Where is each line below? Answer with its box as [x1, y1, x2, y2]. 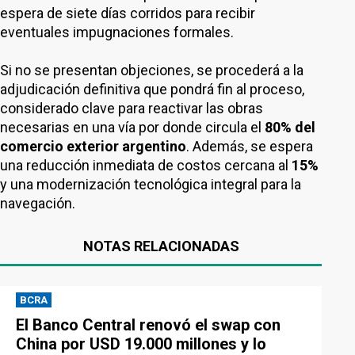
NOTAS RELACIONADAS [82, 238, 239, 254]
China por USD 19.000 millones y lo [16, 334, 266, 353]
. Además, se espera [186, 138, 313, 155]
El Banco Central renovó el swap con [16, 315, 281, 334]
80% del [265, 119, 315, 136]
